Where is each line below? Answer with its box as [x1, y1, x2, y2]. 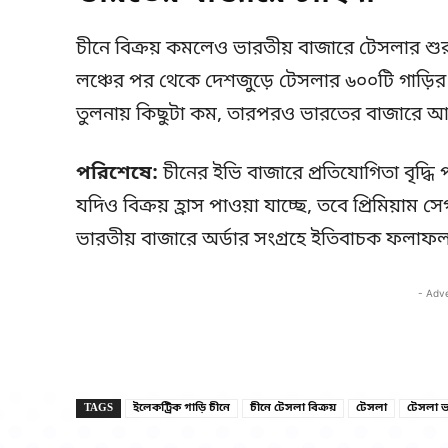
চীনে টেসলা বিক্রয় [250, 400, 336, 415]
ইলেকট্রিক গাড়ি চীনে [133, 400, 230, 415]
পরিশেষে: [76, 161, 158, 187]
